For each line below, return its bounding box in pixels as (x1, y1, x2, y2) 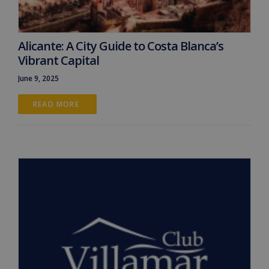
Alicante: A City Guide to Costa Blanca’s (18, 37, 223, 54)
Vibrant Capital (18, 52, 99, 68)
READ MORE (33, 98, 82, 109)
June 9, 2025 (18, 73, 59, 83)
